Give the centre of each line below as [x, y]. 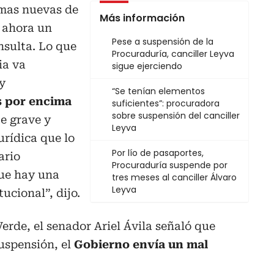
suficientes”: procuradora [166, 104]
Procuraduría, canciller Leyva [173, 54]
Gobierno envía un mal [141, 245]
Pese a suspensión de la [163, 42]
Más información [142, 18]
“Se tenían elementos [158, 91]
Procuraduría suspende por [170, 165]
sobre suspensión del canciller [176, 116]
